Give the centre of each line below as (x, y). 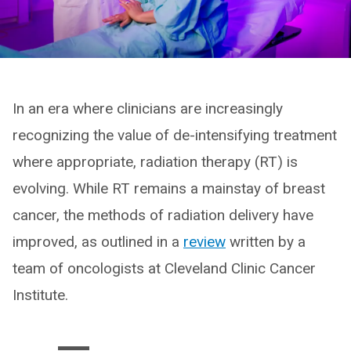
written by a (266, 241)
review (204, 241)
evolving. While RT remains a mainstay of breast (169, 188)
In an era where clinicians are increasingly (148, 108)
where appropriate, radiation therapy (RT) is (155, 161)
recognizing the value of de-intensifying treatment (175, 135)
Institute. (40, 295)
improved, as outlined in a (98, 241)
